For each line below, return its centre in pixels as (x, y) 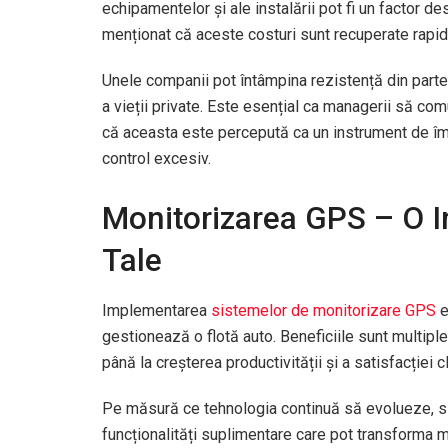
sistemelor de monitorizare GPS (323, 310)
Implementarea (156, 310)
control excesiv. (156, 159)
